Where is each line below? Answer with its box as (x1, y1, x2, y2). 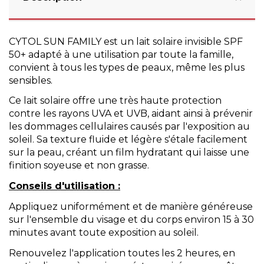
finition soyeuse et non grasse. (9, 160, 149, 171)
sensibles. (9, 74, 52, 86)
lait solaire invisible (136, 35, 224, 47)
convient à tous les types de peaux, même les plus (9, 61, 245, 73)
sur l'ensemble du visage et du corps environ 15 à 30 (9, 214, 254, 226)
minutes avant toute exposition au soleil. (9, 227, 199, 239)
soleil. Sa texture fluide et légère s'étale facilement (9, 134, 247, 146)
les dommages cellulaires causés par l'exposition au (9, 121, 250, 133)
